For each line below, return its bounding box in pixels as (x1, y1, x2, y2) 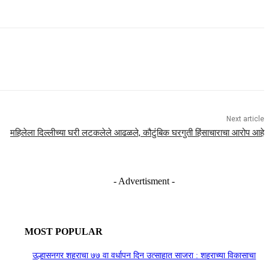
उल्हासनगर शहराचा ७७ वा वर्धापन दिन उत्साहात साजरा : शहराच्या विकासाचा (32, 251, 256, 261)
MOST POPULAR (24, 226, 103, 237)
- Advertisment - (113, 175, 175, 186)
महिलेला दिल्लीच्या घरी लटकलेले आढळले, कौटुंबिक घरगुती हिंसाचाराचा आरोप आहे (10, 127, 264, 138)
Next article (226, 114, 264, 123)
